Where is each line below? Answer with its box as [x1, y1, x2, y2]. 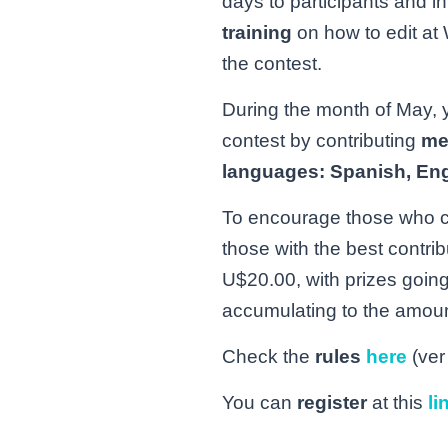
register [297, 392, 367, 414]
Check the [222, 346, 315, 368]
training [222, 22, 292, 44]
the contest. [222, 53, 322, 75]
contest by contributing [222, 130, 421, 152]
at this [367, 392, 428, 414]
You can [222, 392, 297, 414]
